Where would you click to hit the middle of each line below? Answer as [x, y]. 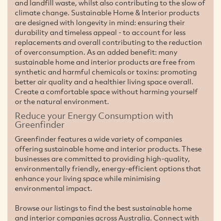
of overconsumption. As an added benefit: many [96, 52]
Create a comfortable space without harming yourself [106, 91]
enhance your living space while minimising [88, 178]
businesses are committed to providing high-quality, [102, 158]
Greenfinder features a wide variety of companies [98, 138]
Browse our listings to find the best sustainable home [103, 207]
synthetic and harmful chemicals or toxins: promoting [106, 71]
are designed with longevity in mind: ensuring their [100, 22]
